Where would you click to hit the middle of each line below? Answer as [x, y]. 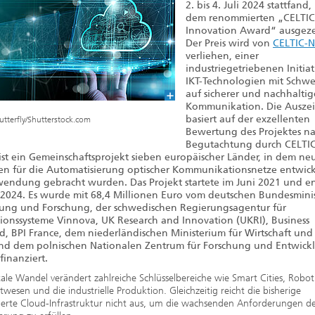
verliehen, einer [222, 56]
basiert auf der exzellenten [248, 119]
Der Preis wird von [229, 43]
